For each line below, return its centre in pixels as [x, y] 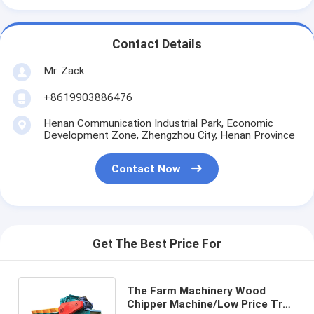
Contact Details [157, 45]
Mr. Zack [63, 70]
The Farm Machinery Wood [196, 291]
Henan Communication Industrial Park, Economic [158, 123]
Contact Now [146, 169]
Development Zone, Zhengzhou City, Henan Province [169, 135]
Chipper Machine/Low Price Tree [211, 304]
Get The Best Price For [157, 244]
